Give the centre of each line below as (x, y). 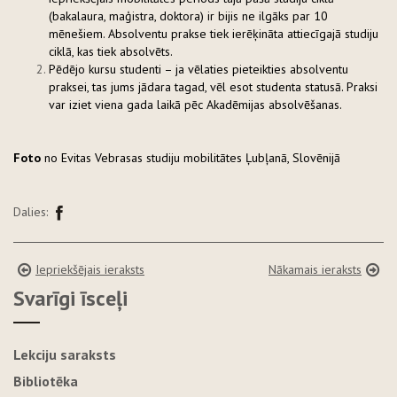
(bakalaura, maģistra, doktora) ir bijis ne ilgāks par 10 (188, 16)
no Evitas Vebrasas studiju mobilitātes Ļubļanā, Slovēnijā (192, 157)
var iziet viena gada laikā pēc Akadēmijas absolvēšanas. (195, 104)
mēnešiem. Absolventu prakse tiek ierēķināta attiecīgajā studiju (214, 33)
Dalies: (31, 211)
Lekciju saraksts (65, 354)
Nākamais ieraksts (315, 269)
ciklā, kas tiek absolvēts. (111, 51)
